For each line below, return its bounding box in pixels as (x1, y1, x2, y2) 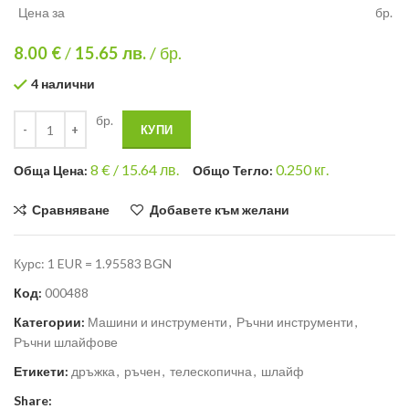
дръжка (71, 363, 115, 380)
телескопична (170, 363, 252, 380)
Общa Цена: (14, 163, 90, 179)
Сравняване (32, 202, 110, 218)
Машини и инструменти (88, 314, 227, 330)
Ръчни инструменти (236, 314, 353, 330)
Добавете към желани (149, 202, 289, 218)
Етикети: (14, 363, 68, 380)
